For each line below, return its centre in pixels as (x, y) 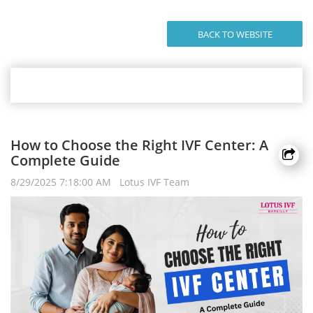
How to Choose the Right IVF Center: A (139, 145)
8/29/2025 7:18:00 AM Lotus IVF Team (104, 182)
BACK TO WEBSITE (235, 34)
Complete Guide (65, 160)
